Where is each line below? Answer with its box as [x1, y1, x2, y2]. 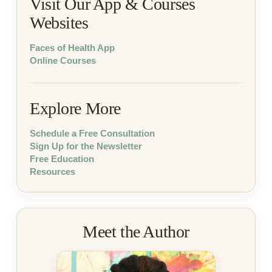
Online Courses [30, 55, 96, 66]
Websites [30, 13, 89, 33]
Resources [30, 166, 75, 177]
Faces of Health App [30, 42, 115, 53]
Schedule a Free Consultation [30, 128, 155, 139]
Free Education [30, 154, 94, 165]
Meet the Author [83, 222, 189, 242]
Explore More [30, 99, 121, 118]
